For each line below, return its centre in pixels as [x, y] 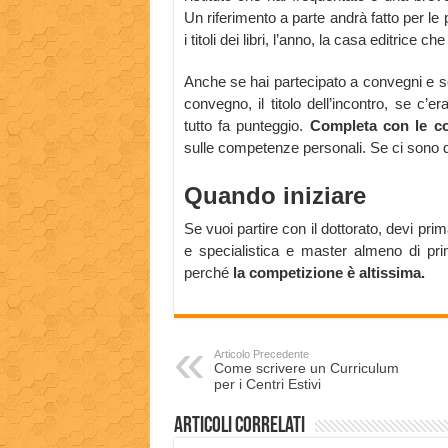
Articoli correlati [239, 427]
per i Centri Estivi [267, 384]
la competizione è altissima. [326, 273]
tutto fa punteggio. [246, 126]
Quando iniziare [274, 196]
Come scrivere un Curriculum [306, 368]
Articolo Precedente [261, 354]
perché [206, 273]
